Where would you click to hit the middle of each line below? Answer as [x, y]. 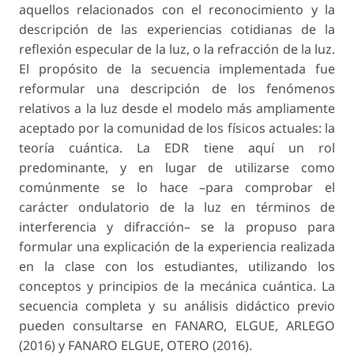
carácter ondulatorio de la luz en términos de [177, 207]
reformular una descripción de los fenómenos [177, 88]
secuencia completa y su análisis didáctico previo [177, 305]
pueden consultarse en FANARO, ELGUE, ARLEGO [177, 325]
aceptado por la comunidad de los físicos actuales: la [177, 128]
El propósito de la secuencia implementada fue [177, 68]
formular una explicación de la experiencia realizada [177, 246]
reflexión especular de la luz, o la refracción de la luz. [177, 49]
